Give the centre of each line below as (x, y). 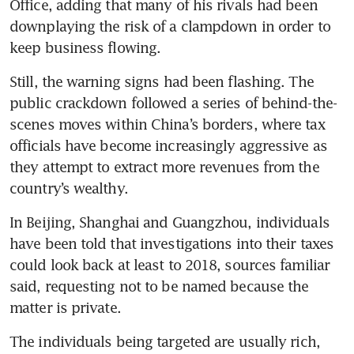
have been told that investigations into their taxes (172, 244)
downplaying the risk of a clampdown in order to (170, 26)
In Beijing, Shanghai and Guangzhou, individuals (169, 222)
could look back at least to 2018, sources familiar (170, 265)
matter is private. (65, 308)
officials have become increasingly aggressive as (168, 146)
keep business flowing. (85, 48)
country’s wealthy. (69, 188)
